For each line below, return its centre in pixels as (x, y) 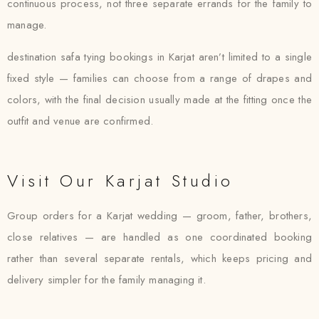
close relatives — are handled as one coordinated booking (159, 237)
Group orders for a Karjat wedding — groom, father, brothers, (159, 216)
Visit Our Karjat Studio (120, 181)
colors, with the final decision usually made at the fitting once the (159, 100)
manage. (27, 25)
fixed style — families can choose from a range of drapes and (159, 78)
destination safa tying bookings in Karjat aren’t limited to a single (159, 57)
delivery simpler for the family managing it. (106, 280)
